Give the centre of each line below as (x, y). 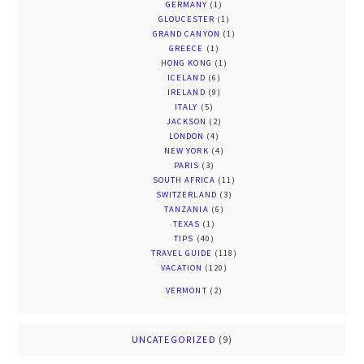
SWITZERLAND (186, 195)
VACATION (182, 268)
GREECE (186, 49)
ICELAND (186, 78)
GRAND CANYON (186, 34)
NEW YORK (186, 151)
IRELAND (186, 93)
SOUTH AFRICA (184, 180)
